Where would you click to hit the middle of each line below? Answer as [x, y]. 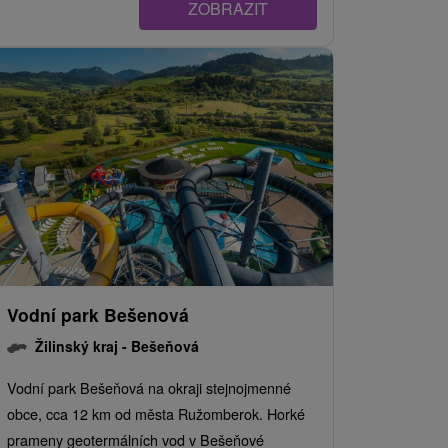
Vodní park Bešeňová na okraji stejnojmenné [149, 388]
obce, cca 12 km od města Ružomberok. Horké [156, 414]
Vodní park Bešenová [98, 315]
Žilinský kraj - [83, 346]
